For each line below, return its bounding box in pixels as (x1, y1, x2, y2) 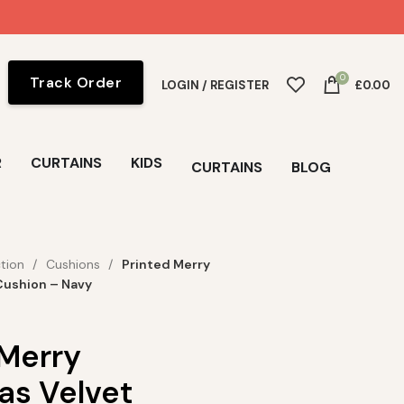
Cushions (45, 256, 104, 272)
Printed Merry (121, 256, 210, 272)
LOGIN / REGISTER (161, 77, 269, 93)
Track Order (29, 72, 122, 92)
